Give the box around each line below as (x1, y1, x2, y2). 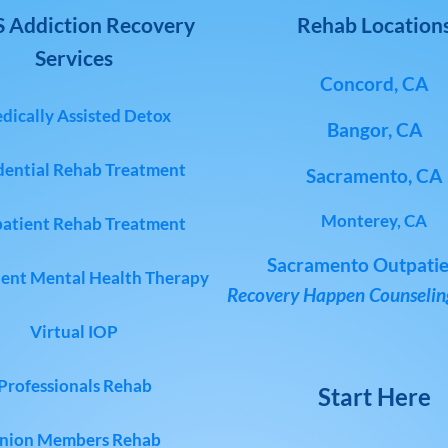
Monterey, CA (321, 210, 427, 232)
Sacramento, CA (306, 164, 442, 188)
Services (35, 45, 113, 70)
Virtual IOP (30, 321, 118, 343)
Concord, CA (320, 72, 428, 96)
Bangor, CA (326, 118, 422, 142)
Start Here (317, 382, 431, 412)
